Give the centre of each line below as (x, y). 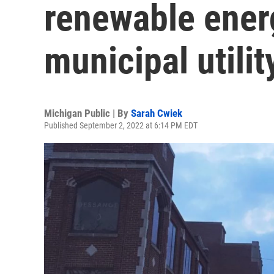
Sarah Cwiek (157, 113)
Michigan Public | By (87, 113)
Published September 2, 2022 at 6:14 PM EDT (121, 125)
